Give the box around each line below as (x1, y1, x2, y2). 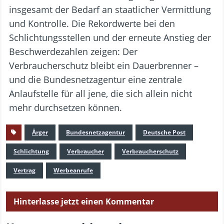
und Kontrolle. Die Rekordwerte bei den (9, 17, 175, 30)
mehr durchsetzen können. (9, 101, 122, 114)
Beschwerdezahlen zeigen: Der (9, 45, 137, 58)
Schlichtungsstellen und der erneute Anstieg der (9, 31, 211, 44)
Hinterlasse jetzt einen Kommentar (13, 196, 154, 207)
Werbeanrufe (53, 166, 93, 175)
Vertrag (13, 166, 35, 175)
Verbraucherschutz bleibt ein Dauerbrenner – (9, 59, 198, 72)
